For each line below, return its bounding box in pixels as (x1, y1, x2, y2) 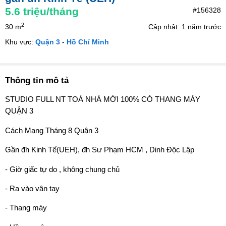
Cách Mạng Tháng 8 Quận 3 (5, 126, 98, 135)
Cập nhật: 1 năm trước (148, 23, 221, 31)
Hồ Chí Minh (67, 38, 109, 46)
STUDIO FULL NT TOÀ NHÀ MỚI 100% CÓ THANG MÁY (5, 95, 200, 104)
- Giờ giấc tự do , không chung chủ (5, 164, 120, 174)
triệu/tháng (23, 6, 79, 17)
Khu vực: (5, 38, 35, 46)
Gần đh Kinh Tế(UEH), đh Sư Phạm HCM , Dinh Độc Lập (5, 145, 194, 154)
